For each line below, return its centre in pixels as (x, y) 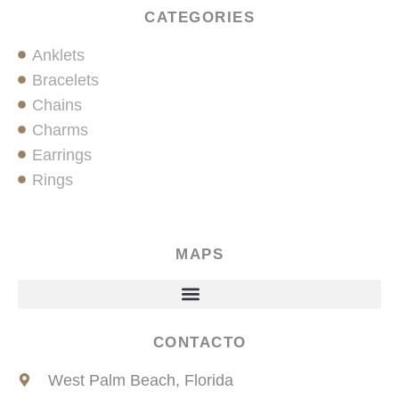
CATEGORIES (199, 17)
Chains (57, 105)
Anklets (59, 55)
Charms (61, 130)
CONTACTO (199, 342)
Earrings (62, 155)
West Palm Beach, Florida (140, 380)
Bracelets (66, 80)
